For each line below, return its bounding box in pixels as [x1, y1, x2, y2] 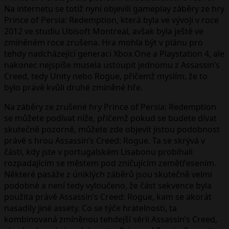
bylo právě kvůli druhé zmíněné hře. [4, 81, 143, 93]
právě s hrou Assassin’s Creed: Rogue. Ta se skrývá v [4, 134, 205, 146]
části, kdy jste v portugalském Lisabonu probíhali [4, 146, 193, 157]
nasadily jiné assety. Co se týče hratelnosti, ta [4, 202, 177, 214]
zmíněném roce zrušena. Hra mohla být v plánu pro [4, 36, 203, 48]
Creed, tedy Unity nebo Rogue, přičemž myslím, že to [4, 70, 208, 82]
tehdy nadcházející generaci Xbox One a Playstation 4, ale [4, 48, 224, 59]
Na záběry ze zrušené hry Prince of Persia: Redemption [4, 101, 216, 112]
